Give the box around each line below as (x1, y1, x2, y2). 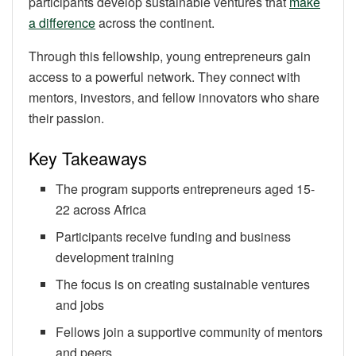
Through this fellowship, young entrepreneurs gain (29, 47, 311, 66)
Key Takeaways (29, 145, 147, 170)
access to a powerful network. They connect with (29, 68, 300, 87)
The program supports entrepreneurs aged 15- (56, 179, 315, 198)
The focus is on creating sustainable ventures (56, 274, 311, 293)
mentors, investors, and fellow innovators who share (29, 88, 319, 107)
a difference (29, 14, 95, 33)
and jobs (56, 295, 105, 314)
